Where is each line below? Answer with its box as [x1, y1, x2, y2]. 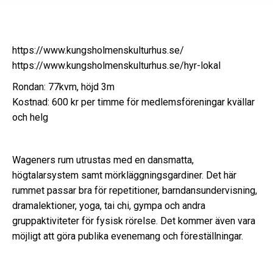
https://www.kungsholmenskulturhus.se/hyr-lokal [12, 60, 221, 71]
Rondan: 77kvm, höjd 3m [12, 81, 115, 93]
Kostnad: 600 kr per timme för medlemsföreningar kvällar [12, 96, 255, 108]
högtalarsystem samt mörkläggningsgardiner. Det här [12, 169, 236, 181]
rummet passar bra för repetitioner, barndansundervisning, [12, 185, 257, 196]
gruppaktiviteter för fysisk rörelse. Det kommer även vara [12, 215, 255, 227]
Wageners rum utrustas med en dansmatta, [12, 154, 194, 166]
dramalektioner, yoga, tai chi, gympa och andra [12, 200, 205, 211]
